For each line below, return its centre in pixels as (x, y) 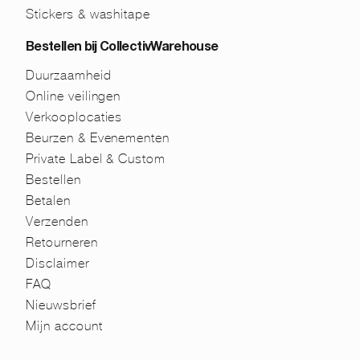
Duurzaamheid (69, 75)
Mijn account (64, 325)
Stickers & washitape (88, 14)
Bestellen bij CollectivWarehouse (122, 48)
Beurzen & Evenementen (98, 137)
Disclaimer (57, 263)
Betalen (48, 200)
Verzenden (57, 221)
